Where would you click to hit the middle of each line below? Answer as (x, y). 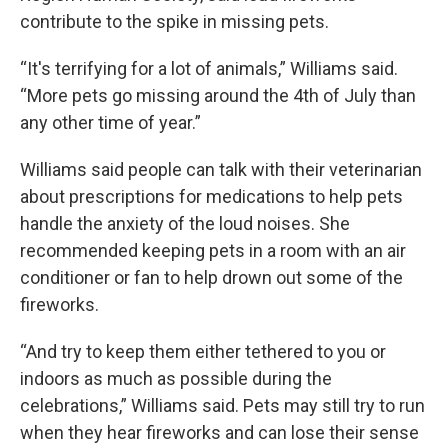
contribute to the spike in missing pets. (174, 21)
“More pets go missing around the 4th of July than (218, 95)
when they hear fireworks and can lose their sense (219, 432)
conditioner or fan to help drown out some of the (211, 277)
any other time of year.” (110, 122)
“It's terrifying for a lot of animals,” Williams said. (209, 68)
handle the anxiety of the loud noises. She (185, 223)
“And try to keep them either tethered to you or (203, 351)
